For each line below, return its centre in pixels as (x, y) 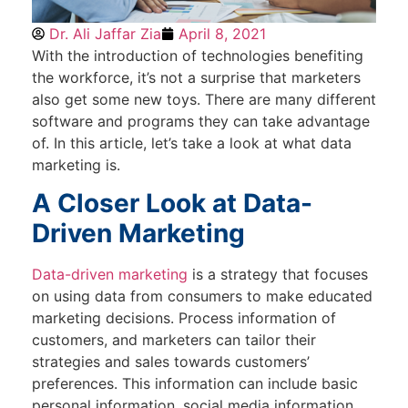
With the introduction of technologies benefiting (198, 55)
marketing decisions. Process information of (184, 318)
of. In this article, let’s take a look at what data (192, 143)
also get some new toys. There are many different (204, 99)
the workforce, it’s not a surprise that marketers (196, 77)
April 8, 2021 (222, 33)
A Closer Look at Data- (172, 204)
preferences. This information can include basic (195, 384)
